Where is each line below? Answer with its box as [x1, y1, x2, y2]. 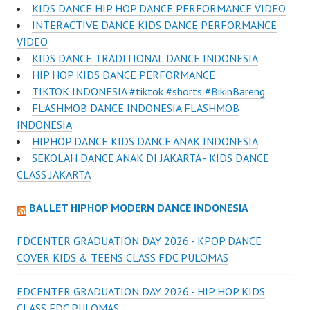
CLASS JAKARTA [17, 167, 91, 182]
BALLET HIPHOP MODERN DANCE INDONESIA [29, 201, 248, 215]
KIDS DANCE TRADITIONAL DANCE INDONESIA [32, 51, 258, 66]
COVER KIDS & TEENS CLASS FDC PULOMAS [17, 250, 228, 265]
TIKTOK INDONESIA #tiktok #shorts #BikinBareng [32, 84, 265, 99]
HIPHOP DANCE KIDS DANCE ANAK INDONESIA [32, 134, 258, 149]
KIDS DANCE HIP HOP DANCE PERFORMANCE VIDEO [32, 1, 286, 16]
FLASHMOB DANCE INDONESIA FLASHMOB [32, 101, 239, 116]
